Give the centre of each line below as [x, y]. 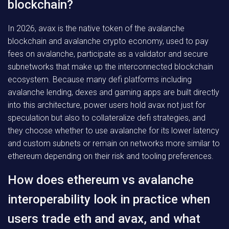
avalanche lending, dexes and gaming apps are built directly [113, 92]
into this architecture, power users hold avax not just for [107, 105]
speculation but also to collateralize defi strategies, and [107, 118]
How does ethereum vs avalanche [101, 180]
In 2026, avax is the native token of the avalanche [96, 28]
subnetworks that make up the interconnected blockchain [110, 67]
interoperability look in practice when [109, 199]
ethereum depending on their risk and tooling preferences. [111, 156]
